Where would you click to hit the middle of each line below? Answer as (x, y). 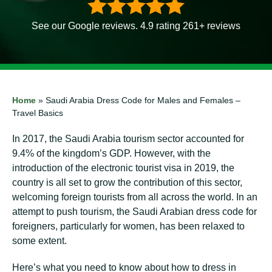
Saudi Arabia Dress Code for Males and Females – (143, 100)
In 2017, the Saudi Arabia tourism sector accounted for (128, 139)
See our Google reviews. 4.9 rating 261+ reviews (136, 26)
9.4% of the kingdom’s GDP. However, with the (111, 153)
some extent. (39, 241)
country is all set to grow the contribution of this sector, (127, 182)
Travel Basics (38, 113)
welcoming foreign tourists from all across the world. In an (135, 197)
